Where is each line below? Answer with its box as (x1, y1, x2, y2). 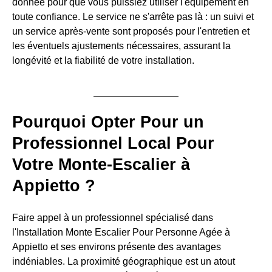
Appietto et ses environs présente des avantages (12, 241, 221, 252)
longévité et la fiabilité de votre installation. (12, 55, 194, 66)
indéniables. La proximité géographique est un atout (12, 256, 235, 267)
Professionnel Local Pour (12, 134, 214, 153)
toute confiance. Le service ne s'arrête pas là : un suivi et (12, 12, 254, 22)
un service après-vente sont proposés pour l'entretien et (12, 26, 250, 37)
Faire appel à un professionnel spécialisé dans (12, 212, 213, 223)
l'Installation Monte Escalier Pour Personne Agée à (12, 226, 230, 237)
